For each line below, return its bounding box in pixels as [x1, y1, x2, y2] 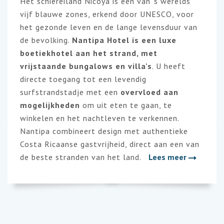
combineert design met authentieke [50, 126, 188, 136]
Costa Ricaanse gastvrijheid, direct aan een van [20, 139, 199, 149]
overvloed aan [120, 87, 178, 97]
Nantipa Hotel [72, 35, 129, 45]
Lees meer [148, 152, 188, 162]
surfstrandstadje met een [20, 87, 120, 97]
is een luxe [129, 35, 176, 45]
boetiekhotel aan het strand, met [20, 48, 157, 58]
